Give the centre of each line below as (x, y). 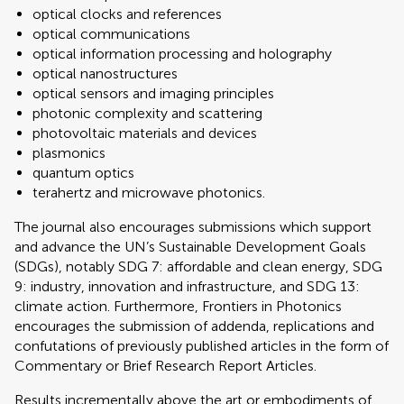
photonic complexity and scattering (147, 113)
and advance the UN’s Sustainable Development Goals (190, 247)
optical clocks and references (127, 14)
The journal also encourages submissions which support (193, 227)
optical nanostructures (105, 73)
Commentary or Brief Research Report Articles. (165, 366)
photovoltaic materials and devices (145, 133)
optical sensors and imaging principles (153, 93)
